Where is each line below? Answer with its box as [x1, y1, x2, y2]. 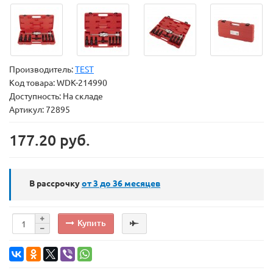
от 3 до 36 [82, 177, 122, 189]
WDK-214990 [57, 77, 107, 88]
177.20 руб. [9, 130, 90, 150]
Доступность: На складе [9, 90, 103, 102]
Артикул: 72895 [9, 104, 70, 115]
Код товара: [9, 77, 57, 88]
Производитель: [9, 63, 75, 75]
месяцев [122, 177, 160, 189]
